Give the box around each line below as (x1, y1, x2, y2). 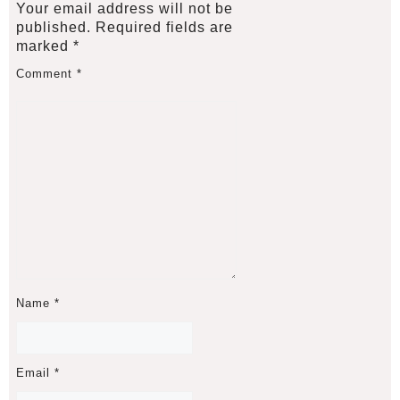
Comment (15, 67, 77, 81)
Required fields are (95, 20, 233, 36)
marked (15, 38, 73, 54)
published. (15, 20, 91, 36)
